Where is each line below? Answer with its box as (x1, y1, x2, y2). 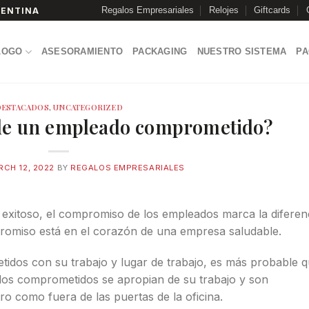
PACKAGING (132, 46, 188, 57)
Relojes (208, 5, 239, 15)
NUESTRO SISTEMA (197, 46, 287, 57)
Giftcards (254, 5, 291, 15)
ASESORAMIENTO (41, 46, 123, 57)
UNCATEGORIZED (53, 102, 123, 112)
